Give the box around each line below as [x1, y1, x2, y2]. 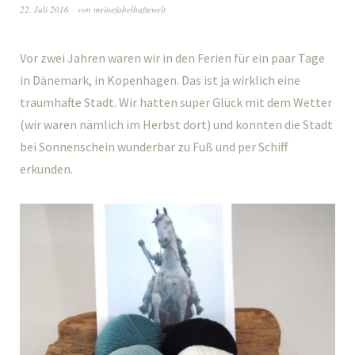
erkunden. [20, 161, 73, 177]
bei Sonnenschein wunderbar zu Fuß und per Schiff [20, 139, 288, 155]
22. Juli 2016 [20, 3, 69, 15]
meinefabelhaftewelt [94, 3, 166, 15]
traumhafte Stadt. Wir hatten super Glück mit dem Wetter [20, 94, 332, 110]
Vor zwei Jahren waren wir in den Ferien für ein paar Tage [20, 50, 325, 66]
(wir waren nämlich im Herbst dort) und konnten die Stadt [20, 116, 333, 132]
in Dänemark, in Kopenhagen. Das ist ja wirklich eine [20, 72, 300, 88]
